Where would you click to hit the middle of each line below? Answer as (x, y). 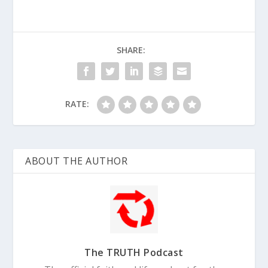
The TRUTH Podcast (134, 252)
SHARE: (131, 50)
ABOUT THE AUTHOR (77, 161)
